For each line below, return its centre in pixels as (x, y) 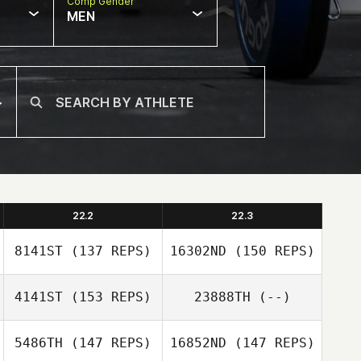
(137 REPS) (107, 251)
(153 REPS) (107, 297)
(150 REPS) (270, 251)
